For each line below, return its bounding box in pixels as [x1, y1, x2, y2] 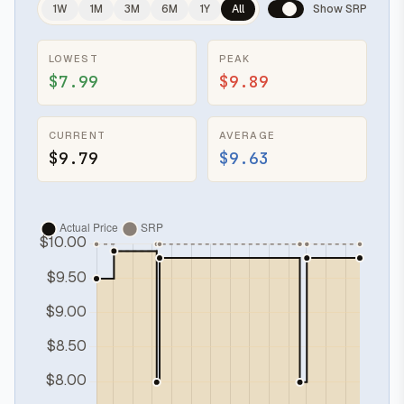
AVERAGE [219, 129, 275, 142]
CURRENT [49, 129, 106, 142]
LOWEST [49, 52, 98, 65]
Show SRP [313, 2, 367, 16]
